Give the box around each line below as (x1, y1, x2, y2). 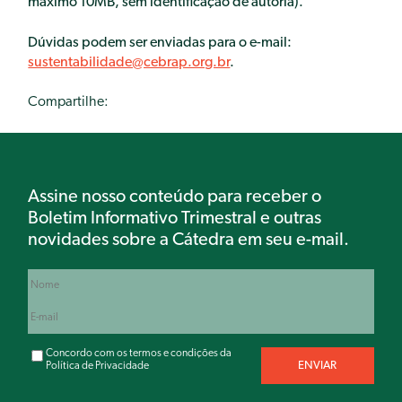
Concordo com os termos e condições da (46, 347, 232, 359)
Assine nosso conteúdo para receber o (28, 188, 322, 206)
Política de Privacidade (46, 360, 150, 371)
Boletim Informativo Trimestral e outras (28, 209, 322, 228)
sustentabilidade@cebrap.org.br (28, 55, 231, 70)
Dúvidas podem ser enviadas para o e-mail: (28, 35, 293, 50)
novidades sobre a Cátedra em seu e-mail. (28, 231, 350, 249)
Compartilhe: (28, 95, 109, 110)
